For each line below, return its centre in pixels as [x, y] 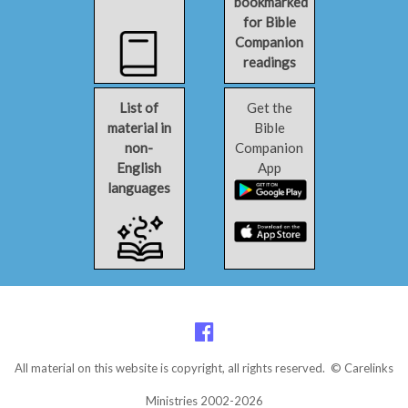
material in [139, 127]
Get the [269, 107]
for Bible [269, 22]
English [139, 168]
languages [139, 188]
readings [269, 62]
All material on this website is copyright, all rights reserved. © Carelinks [204, 368]
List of [139, 107]
